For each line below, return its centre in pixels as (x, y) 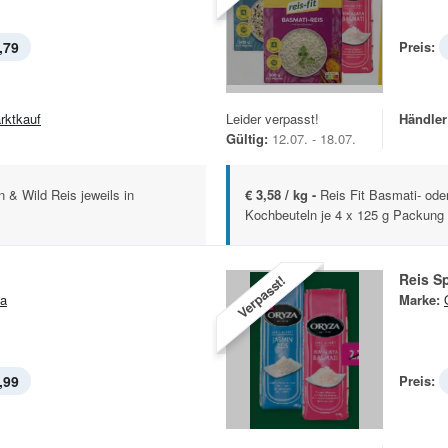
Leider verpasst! (272, 119)
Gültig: (247, 139)
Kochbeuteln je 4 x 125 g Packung (344, 215)
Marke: (419, 300)
